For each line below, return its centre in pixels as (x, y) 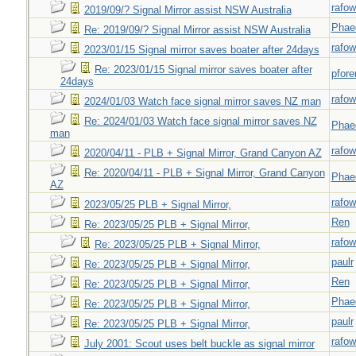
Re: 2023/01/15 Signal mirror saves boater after (203, 70)
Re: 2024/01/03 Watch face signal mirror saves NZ (200, 121)
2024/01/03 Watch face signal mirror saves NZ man (202, 101)
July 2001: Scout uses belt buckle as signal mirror (199, 344)
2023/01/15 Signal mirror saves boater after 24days (201, 50)
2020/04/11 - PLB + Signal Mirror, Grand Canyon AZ (203, 153)
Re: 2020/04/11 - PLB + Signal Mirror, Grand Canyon (204, 173)
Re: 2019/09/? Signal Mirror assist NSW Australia (197, 30)
